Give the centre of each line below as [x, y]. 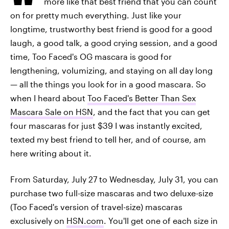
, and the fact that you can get [152, 112]
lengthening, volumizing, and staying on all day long [111, 70]
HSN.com [85, 221]
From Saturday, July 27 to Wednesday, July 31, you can [114, 179]
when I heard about [49, 98]
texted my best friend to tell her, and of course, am [108, 139]
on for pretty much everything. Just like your [96, 15]
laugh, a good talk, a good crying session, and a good [114, 43]
